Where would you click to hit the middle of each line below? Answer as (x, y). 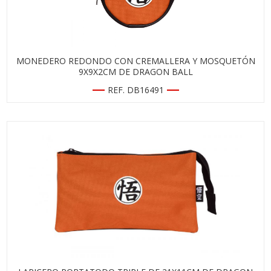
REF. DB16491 (135, 90)
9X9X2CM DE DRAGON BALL (135, 72)
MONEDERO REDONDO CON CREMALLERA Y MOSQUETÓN (135, 61)
